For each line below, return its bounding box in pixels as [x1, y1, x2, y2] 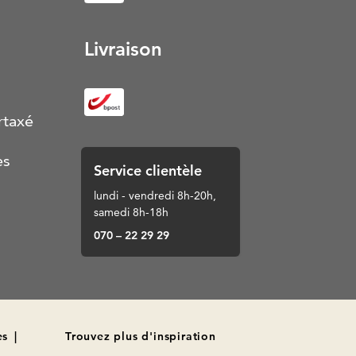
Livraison [84, 37, 162, 60]
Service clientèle [94, 161, 202, 180]
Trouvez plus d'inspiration [65, 329, 216, 343]
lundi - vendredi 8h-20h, [94, 188, 216, 203]
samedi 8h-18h [94, 205, 168, 219]
